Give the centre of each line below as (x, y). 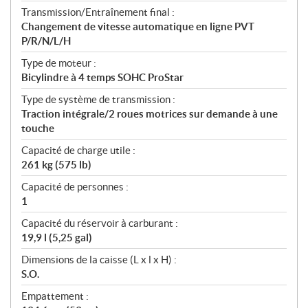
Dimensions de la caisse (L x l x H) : (99, 259)
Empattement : (55, 296)
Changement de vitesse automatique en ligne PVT (138, 26)
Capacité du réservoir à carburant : (100, 223)
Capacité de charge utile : (78, 150)
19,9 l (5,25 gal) (57, 237)
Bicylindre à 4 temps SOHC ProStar (102, 77)
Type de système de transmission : (98, 99)
